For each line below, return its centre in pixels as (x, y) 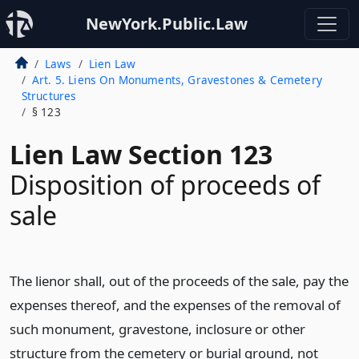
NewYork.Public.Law (167, 24)
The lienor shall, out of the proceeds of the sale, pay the (179, 281)
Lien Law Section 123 (141, 154)
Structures (49, 96)
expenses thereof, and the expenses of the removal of (175, 305)
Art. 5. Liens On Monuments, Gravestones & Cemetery (177, 80)
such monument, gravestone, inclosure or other (157, 329)
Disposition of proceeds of (165, 185)
